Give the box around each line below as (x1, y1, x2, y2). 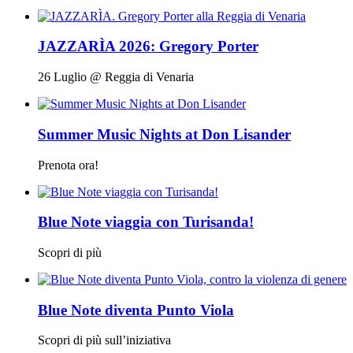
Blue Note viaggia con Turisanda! (38, 214, 254, 231)
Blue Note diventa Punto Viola (38, 301, 234, 318)
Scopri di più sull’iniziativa (38, 333, 171, 347)
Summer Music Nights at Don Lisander (38, 125, 291, 143)
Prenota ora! (38, 158, 98, 172)
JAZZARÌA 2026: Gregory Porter (38, 38, 258, 55)
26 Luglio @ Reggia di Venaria (38, 70, 194, 84)
